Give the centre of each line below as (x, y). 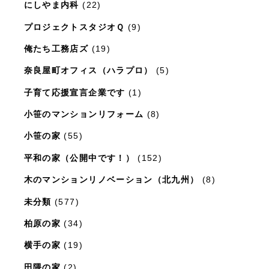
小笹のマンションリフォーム (84, 115)
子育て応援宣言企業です (74, 92)
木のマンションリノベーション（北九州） (111, 180)
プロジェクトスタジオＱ (74, 27)
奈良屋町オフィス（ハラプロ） (88, 71)
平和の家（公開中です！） (79, 158)
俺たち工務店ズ (56, 49)
